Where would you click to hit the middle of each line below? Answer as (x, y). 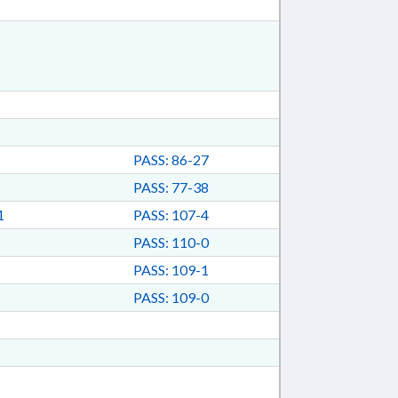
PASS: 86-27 (171, 159)
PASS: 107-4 (171, 215)
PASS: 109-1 (171, 270)
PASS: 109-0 (171, 297)
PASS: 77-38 (171, 187)
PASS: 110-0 (171, 242)
